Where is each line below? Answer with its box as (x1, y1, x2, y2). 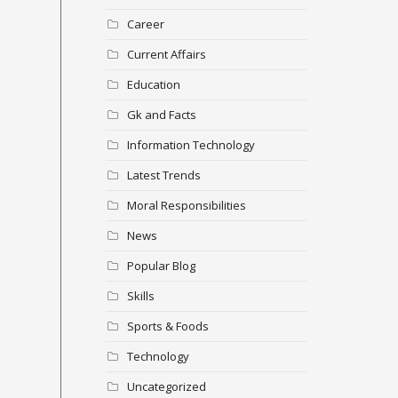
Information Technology (126, 136, 255, 153)
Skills (126, 287, 155, 304)
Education (126, 76, 180, 92)
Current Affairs (126, 45, 206, 62)
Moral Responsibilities (126, 196, 246, 213)
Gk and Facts (126, 106, 196, 123)
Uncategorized (126, 378, 206, 394)
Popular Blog (126, 257, 195, 274)
